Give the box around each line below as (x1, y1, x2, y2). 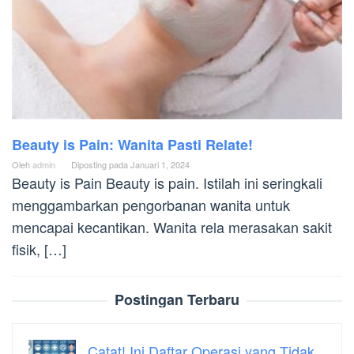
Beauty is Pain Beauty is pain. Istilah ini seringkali (12, 171, 322, 193)
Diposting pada (71, 157, 130, 171)
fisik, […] (12, 238, 66, 259)
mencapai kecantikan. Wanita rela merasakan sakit (12, 216, 332, 237)
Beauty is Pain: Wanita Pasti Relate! (12, 134, 253, 155)
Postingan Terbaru (115, 288, 239, 310)
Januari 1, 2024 (130, 157, 190, 171)
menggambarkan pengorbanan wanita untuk (12, 194, 290, 215)
